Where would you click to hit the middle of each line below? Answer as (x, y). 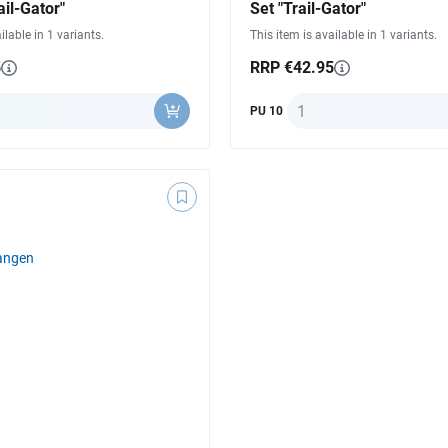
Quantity (316, 104)
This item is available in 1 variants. (343, 35)
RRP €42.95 (292, 68)
